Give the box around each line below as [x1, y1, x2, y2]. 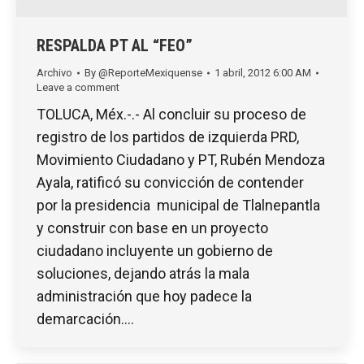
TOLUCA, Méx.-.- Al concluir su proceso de [37, 106, 306, 123]
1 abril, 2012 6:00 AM [214, 67, 311, 80]
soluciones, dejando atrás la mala [37, 265, 249, 283]
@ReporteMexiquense [98, 67, 202, 80]
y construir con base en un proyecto [37, 219, 268, 237]
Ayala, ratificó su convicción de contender [37, 174, 304, 192]
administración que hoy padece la [37, 288, 252, 305]
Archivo [37, 67, 72, 80]
